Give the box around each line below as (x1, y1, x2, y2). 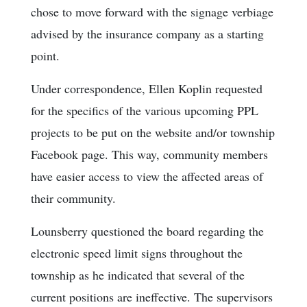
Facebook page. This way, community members (31, 146, 268, 163)
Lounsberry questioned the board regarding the (31, 223, 264, 240)
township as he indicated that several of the (31, 267, 245, 284)
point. (31, 47, 60, 64)
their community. (31, 190, 116, 207)
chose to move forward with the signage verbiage (31, 3, 273, 21)
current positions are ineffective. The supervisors (31, 288, 273, 306)
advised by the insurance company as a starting (31, 25, 264, 42)
